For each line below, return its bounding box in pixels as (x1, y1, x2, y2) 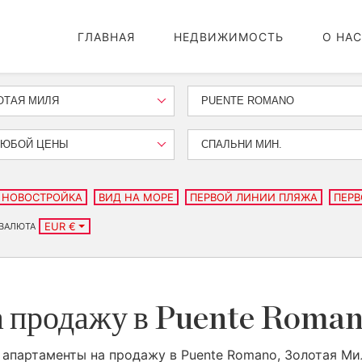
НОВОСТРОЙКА (2, 191, 82, 204)
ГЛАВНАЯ (78, 29, 135, 44)
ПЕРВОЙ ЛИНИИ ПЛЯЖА (190, 191, 318, 204)
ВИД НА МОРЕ (99, 191, 174, 204)
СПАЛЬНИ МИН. (201, 138, 282, 150)
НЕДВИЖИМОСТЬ (174, 29, 284, 44)
